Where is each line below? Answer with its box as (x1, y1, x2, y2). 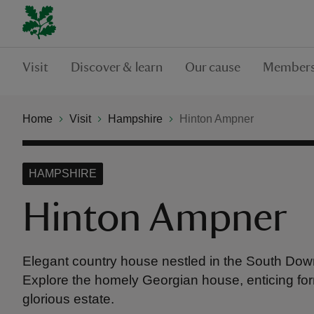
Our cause (185, 60, 240, 74)
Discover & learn (71, 60, 163, 74)
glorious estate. (22, 292, 114, 306)
